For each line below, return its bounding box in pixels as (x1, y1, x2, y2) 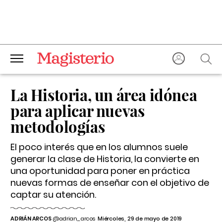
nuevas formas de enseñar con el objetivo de (10, 176, 209, 189)
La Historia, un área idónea (10, 84, 197, 105)
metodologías (10, 116, 105, 137)
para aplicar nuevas (10, 100, 145, 121)
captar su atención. (10, 188, 96, 201)
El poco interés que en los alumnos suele (10, 141, 188, 153)
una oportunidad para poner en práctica (10, 165, 190, 177)
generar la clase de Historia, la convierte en (10, 153, 199, 165)
